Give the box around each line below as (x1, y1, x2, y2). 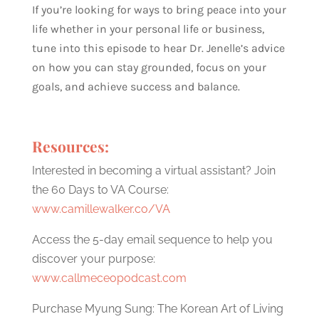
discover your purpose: (31, 251, 155, 266)
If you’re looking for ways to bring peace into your (31, 2, 286, 16)
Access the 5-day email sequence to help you (31, 232, 273, 246)
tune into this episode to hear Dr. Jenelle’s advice (31, 41, 285, 55)
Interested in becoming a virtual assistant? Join (31, 163, 276, 177)
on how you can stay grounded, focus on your (31, 60, 266, 74)
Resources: (31, 135, 109, 156)
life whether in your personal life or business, (31, 21, 264, 36)
